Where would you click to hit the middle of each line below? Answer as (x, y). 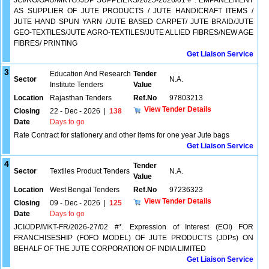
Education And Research (90, 74)
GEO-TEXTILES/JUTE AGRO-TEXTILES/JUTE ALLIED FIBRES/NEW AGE (134, 32)
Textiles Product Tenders (90, 171)
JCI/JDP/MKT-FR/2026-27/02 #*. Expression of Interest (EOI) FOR (134, 227)
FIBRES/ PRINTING (46, 43)
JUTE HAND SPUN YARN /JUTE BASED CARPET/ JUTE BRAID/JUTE (134, 22)
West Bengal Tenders (85, 190)
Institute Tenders (77, 85)
